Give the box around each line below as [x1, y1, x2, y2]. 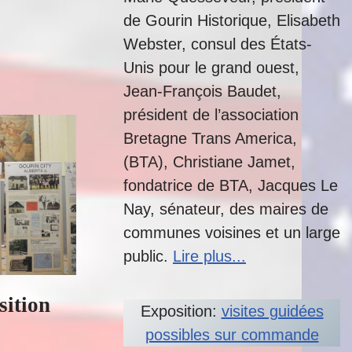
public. [123, 247, 173, 265]
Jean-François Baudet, [123, 82, 281, 100]
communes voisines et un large [123, 224, 340, 241]
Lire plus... [173, 247, 246, 265]
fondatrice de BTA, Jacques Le [123, 177, 338, 194]
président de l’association [123, 106, 299, 123]
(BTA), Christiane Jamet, [123, 153, 295, 170]
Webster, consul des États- [123, 35, 312, 53]
